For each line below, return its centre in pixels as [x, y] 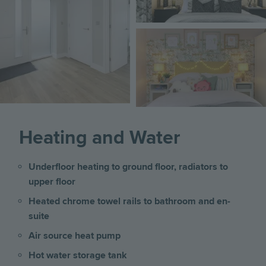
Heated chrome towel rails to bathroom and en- [129, 201]
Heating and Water [100, 138]
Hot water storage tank [78, 255]
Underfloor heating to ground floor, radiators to [128, 167]
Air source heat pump [75, 235]
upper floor [52, 181]
